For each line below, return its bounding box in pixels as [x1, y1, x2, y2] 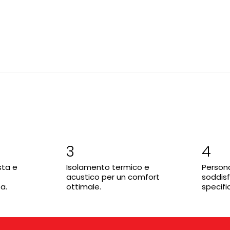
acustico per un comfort [66, 171, 160, 182]
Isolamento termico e [66, 161, 150, 172]
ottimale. [66, 181, 102, 192]
